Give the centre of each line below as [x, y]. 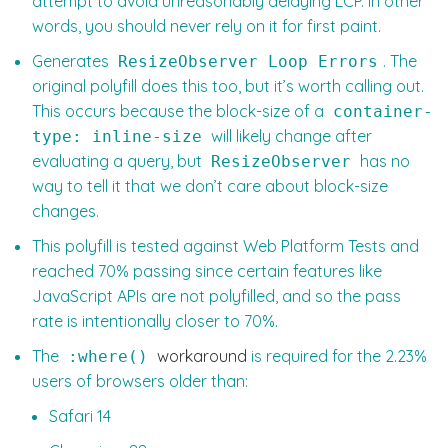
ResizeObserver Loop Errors [248, 62]
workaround [202, 356]
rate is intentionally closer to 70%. [155, 321]
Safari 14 [80, 416]
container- [383, 112]
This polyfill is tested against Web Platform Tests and [225, 246]
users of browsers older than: [140, 381]
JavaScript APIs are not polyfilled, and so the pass [216, 296]
